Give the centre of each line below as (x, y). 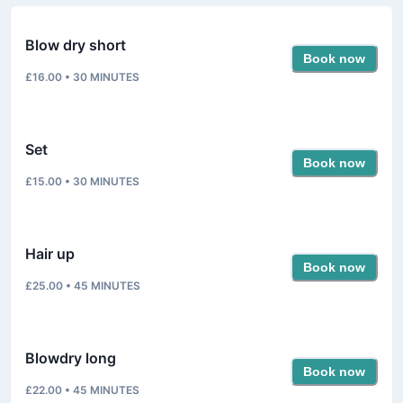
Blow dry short (76, 45)
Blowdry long (71, 358)
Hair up (50, 253)
